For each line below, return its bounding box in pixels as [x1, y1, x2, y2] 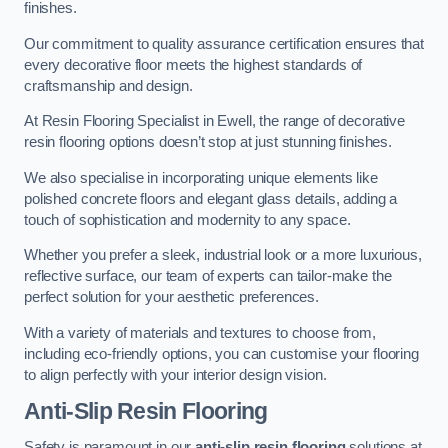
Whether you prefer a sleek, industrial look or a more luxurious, [24, 247, 422, 264]
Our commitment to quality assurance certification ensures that [24, 35, 424, 52]
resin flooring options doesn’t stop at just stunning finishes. [24, 134, 392, 151]
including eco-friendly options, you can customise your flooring [24, 345, 419, 362]
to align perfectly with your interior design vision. [24, 366, 327, 383]
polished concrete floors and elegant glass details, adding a [24, 190, 398, 207]
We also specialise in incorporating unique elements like [24, 169, 378, 186]
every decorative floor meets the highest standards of [24, 56, 363, 73]
